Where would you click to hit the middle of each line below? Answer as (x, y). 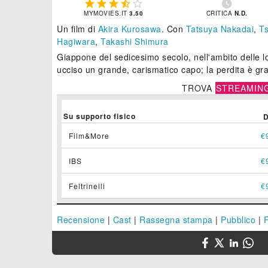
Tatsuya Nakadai (220, 29)
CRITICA (220, 13)
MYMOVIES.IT (107, 13)
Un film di (77, 29)
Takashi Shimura (135, 42)
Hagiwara (76, 42)
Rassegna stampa (176, 220)
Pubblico (238, 220)
